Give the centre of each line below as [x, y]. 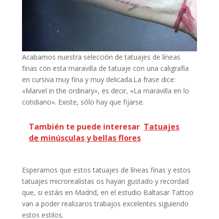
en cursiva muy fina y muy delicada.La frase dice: [99, 79]
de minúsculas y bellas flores [85, 138]
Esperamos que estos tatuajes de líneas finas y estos [106, 170]
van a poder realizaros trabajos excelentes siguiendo [105, 204]
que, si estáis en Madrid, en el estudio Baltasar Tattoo [108, 192]
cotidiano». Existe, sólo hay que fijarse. [83, 102]
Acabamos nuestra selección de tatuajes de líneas [101, 57]
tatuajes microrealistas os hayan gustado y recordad [105, 181]
